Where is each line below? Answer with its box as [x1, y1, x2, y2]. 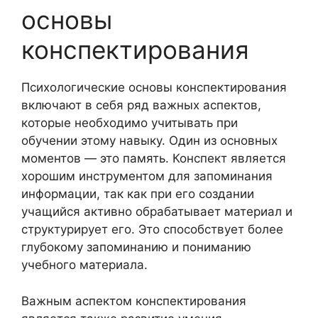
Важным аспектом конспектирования [21, 293, 246, 308]
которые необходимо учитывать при [21, 116, 238, 130]
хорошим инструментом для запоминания [21, 169, 273, 183]
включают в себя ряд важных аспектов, [21, 98, 261, 112]
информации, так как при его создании [21, 187, 254, 201]
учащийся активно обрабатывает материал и [21, 204, 292, 219]
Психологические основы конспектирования [21, 80, 287, 94]
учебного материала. [21, 258, 148, 272]
